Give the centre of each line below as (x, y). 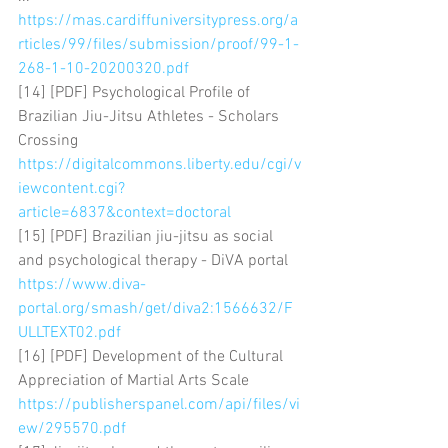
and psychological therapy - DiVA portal (155, 260)
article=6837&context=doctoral (124, 212)
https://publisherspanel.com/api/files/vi (159, 404)
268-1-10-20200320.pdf (103, 68)
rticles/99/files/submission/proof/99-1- (158, 44)
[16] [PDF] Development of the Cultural (152, 356)
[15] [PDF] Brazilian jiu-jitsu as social (147, 236)
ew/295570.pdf (72, 428)
